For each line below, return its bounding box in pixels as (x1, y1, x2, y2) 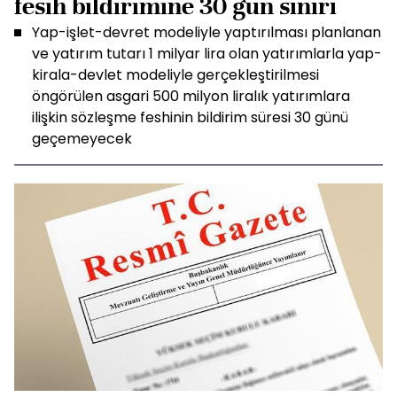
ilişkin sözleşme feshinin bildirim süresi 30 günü (32, 107, 348, 128)
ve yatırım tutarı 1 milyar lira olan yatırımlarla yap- (32, 43, 382, 64)
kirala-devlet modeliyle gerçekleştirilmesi (32, 65, 319, 85)
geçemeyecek (32, 128, 132, 149)
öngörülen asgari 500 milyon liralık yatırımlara (32, 86, 350, 106)
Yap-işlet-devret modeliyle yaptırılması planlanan (32, 22, 381, 43)
